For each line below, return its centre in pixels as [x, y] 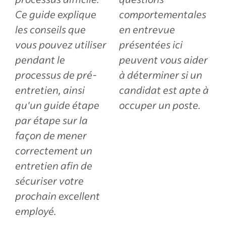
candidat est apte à [164, 90]
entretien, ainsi [50, 90]
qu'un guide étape [57, 105]
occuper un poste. [160, 105]
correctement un [54, 150]
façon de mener [51, 135]
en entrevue [147, 29]
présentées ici [151, 44]
